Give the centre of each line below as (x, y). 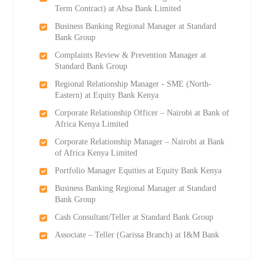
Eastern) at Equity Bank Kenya (106, 95)
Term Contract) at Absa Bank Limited (118, 9)
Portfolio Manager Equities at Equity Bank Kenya (138, 171)
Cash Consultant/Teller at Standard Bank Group (134, 217)
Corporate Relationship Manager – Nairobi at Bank (139, 142)
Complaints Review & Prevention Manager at (130, 55)
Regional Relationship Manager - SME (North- (133, 84)
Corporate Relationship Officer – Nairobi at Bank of (142, 113)
